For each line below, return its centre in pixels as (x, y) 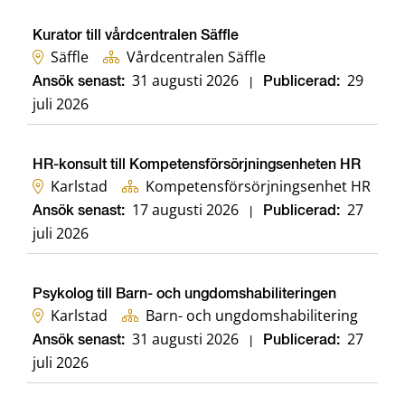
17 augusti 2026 (185, 210)
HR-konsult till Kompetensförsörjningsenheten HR (197, 166)
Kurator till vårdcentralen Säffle (136, 37)
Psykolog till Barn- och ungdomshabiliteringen (184, 295)
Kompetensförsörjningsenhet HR (258, 187)
